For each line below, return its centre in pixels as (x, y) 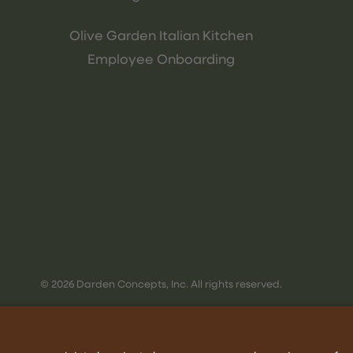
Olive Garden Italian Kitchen (161, 36)
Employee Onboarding (161, 60)
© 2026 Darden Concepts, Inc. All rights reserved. (161, 284)
